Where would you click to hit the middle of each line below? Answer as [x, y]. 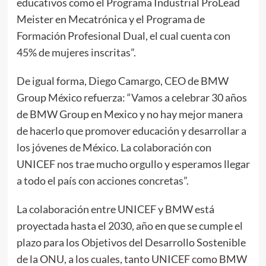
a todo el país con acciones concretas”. [102, 180]
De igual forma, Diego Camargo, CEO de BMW [122, 81]
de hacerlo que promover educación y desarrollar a [131, 131]
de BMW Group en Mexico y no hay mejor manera [129, 114]
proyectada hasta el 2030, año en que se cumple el [129, 226]
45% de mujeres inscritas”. [76, 52]
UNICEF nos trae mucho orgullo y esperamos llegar [133, 164]
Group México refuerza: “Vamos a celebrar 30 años [132, 97]
